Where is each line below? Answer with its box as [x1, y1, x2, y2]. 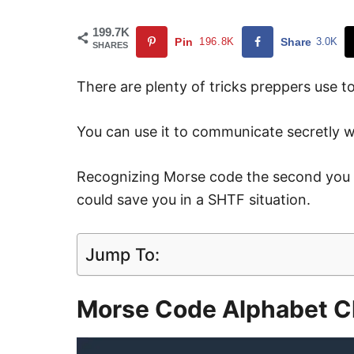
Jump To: [85, 243, 160, 265]
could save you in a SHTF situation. [77, 190, 311, 208]
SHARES [92, 40, 128, 50]
